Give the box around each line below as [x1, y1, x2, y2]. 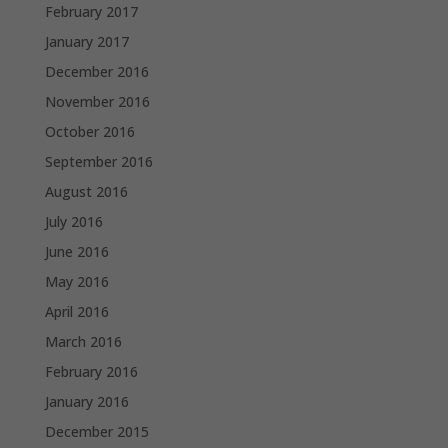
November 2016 [44, 91, 150, 111]
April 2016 [44, 301, 109, 321]
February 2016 [44, 361, 138, 381]
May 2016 [44, 271, 109, 291]
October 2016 [44, 121, 135, 141]
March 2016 [44, 331, 122, 351]
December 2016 [44, 61, 149, 81]
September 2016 [44, 151, 153, 171]
